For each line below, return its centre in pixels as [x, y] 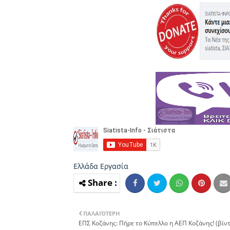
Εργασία [114, 166]
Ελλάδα [87, 166]
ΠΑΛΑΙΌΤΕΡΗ [101, 213]
